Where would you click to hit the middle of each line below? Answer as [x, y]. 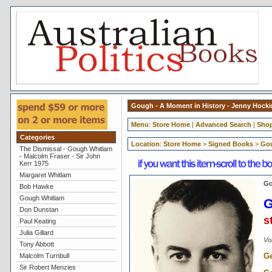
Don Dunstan [39, 209]
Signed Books [230, 144]
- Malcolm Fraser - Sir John [59, 156]
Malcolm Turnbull [44, 256]
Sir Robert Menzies [47, 267]
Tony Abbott [36, 244]
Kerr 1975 [34, 163]
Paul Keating [37, 221]
